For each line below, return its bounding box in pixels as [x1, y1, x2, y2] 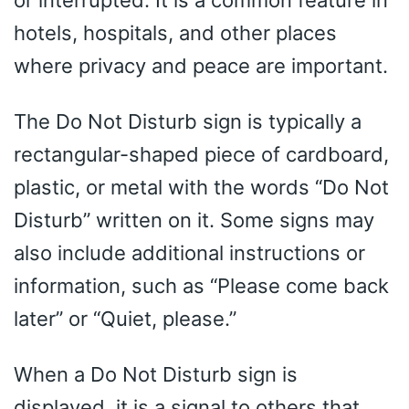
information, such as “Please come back [14, 273, 389, 298]
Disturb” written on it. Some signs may [14, 207, 374, 232]
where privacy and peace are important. [14, 53, 388, 78]
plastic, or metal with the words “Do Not [14, 174, 389, 199]
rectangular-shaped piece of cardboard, [14, 142, 389, 166]
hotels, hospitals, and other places [14, 20, 337, 45]
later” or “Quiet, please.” [14, 306, 236, 330]
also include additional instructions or [14, 240, 365, 265]
